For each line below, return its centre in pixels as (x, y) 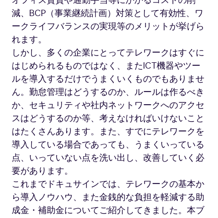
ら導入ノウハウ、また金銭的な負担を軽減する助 (108, 198)
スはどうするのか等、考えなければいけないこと (108, 119)
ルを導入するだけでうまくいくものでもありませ (108, 79)
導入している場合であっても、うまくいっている (108, 145)
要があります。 (42, 171)
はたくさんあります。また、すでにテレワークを (108, 132)
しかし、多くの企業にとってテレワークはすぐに (108, 53)
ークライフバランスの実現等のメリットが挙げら (108, 27)
